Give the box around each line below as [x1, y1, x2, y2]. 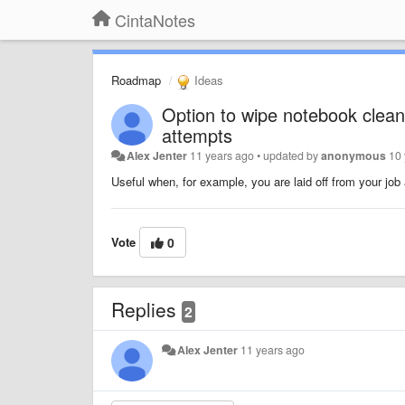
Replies [111, 295, 182, 323]
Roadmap [111, 71, 161, 89]
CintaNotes [115, 8, 195, 32]
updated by [263, 146, 322, 164]
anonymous [321, 146, 387, 164]
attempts [162, 121, 232, 148]
